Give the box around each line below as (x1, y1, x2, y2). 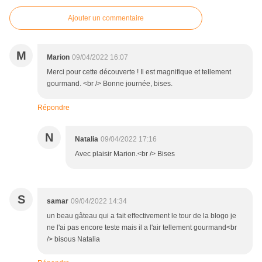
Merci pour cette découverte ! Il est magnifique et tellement (47, 68, 231, 77)
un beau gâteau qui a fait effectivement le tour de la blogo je (47, 212, 236, 220)
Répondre (37, 104, 70, 112)
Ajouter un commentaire (68, 14, 144, 23)
